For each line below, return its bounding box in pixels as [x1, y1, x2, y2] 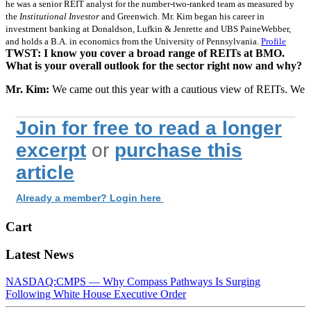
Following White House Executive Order [6, 288, 186, 301]
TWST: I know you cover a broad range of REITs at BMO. [6, 47, 285, 59]
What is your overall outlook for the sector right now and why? [6, 59, 302, 72]
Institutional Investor [19, 10, 99, 22]
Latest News [6, 247, 74, 262]
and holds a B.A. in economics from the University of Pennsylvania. [6, 35, 261, 47]
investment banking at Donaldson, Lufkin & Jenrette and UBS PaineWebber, [6, 23, 291, 34]
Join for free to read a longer [16, 117, 282, 139]
